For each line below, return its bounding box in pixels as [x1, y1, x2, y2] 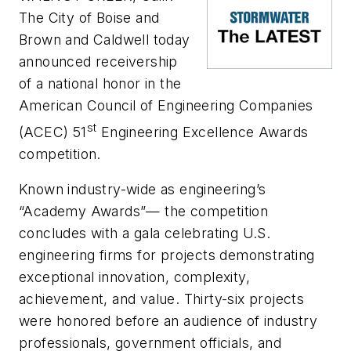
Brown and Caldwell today [19, 31, 190, 48]
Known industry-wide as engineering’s [19, 181, 266, 198]
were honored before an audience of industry [19, 313, 318, 330]
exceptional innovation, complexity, [19, 269, 250, 286]
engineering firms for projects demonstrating [19, 247, 315, 264]
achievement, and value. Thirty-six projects [19, 291, 305, 308]
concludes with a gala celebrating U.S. [19, 225, 271, 242]
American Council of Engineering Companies [19, 97, 313, 114]
